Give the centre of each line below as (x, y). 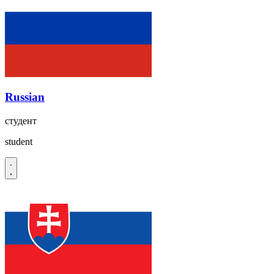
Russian (25, 97)
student (19, 142)
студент (21, 121)
